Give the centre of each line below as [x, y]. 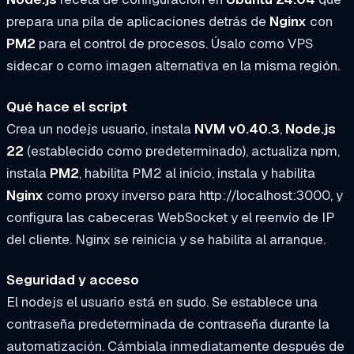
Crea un [31, 128]
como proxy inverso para [121, 195]
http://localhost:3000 [265, 195]
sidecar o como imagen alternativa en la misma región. [173, 65]
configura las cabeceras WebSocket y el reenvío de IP [170, 217]
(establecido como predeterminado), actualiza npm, [182, 151]
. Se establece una [262, 302]
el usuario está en [120, 302]
